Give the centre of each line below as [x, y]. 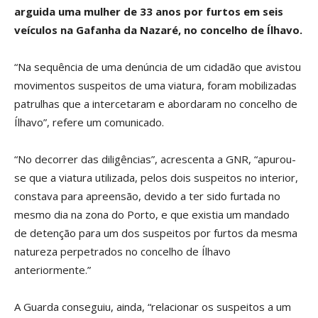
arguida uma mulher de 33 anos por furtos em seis [149, 11]
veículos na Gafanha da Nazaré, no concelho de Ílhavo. [158, 30]
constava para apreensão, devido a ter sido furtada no [147, 196]
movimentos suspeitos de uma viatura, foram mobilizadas [155, 85]
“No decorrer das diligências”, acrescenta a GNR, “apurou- [155, 159]
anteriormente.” [53, 270]
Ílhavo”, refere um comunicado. [89, 122]
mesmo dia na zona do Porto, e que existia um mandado [152, 214]
